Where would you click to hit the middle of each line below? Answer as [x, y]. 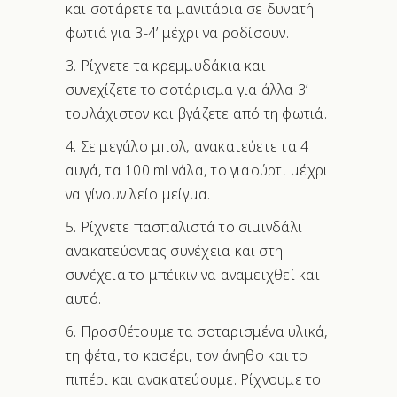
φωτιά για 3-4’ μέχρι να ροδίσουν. [177, 33]
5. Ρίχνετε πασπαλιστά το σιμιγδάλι [184, 227]
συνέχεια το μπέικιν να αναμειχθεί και [193, 275]
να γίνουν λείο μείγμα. [138, 195]
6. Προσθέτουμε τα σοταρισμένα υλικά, [197, 332]
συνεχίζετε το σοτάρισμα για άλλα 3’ [187, 90]
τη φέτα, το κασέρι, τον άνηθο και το [187, 356]
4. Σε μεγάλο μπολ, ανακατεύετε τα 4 [187, 147]
